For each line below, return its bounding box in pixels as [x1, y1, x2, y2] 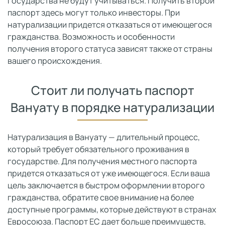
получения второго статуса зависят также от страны [8, 43, 212, 54]
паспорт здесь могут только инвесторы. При [8, 7, 180, 18]
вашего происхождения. [8, 55, 102, 66]
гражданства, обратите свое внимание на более [8, 191, 194, 203]
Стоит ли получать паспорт [31, 81, 194, 98]
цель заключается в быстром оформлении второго [8, 179, 205, 191]
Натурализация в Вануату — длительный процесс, [8, 131, 200, 143]
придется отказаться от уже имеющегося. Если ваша [8, 167, 210, 179]
